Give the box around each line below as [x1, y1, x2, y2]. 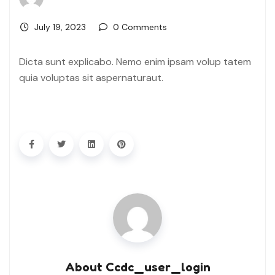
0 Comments [113, 21, 167, 33]
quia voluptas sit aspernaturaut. [19, 71, 163, 85]
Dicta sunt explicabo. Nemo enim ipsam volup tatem [19, 55, 251, 69]
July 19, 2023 [34, 21, 86, 33]
